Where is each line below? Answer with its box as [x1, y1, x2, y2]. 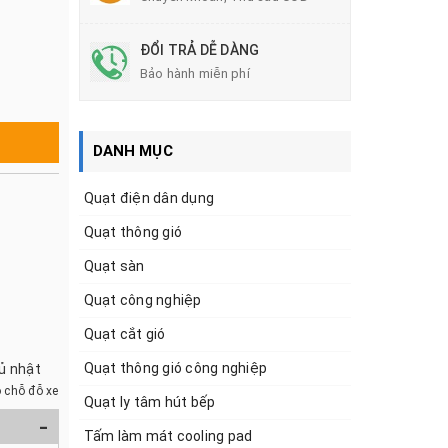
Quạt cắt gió [83, 325, 166, 342]
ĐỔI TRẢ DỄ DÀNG [139, 41, 260, 58]
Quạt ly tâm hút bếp [83, 393, 216, 410]
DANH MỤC [92, 141, 173, 160]
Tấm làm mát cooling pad [83, 427, 253, 444]
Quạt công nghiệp [83, 291, 202, 308]
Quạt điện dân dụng [83, 189, 214, 206]
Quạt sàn [83, 257, 145, 274]
